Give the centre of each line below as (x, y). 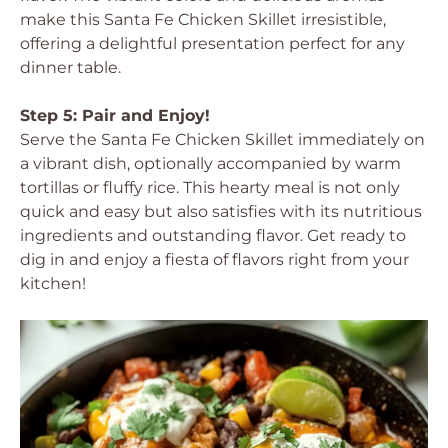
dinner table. (70, 67)
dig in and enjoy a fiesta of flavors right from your (214, 259)
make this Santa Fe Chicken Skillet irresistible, (203, 19)
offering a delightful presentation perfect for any (212, 43)
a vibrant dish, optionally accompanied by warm (210, 163)
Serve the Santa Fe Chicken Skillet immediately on (222, 139)
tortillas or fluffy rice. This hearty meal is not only (210, 187)
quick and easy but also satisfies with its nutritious (221, 211)
